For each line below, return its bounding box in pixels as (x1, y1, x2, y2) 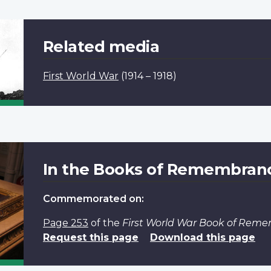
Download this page (149, 231, 255, 243)
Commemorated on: (42, 192, 144, 204)
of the (88, 217, 122, 229)
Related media (42, 36, 160, 56)
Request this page (42, 231, 139, 243)
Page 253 (42, 217, 88, 229)
